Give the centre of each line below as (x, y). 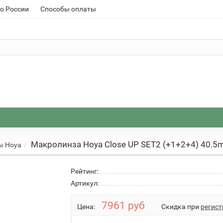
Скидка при (181, 207)
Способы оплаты (68, 9)
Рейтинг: (84, 171)
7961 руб (123, 206)
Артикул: (85, 183)
